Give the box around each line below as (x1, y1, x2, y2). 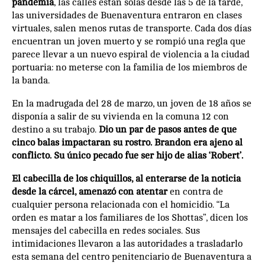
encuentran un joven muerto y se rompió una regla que (12, 35, 245, 47)
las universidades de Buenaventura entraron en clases (12, 9, 242, 21)
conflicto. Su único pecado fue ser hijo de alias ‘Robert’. (12, 150, 248, 161)
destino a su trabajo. (12, 124, 99, 135)
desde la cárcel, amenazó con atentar (12, 186, 167, 197)
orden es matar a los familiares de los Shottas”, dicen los (12, 212, 248, 223)
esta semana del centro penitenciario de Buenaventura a (12, 251, 251, 262)
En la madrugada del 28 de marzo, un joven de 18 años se (12, 98, 251, 109)
